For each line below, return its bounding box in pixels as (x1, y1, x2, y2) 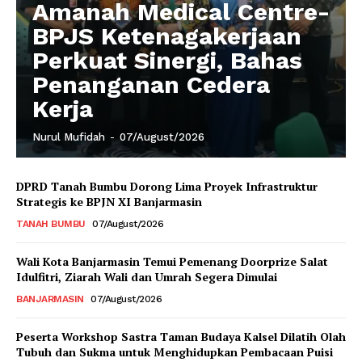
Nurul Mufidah (32, 130, 105, 143)
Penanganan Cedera (32, 69, 270, 99)
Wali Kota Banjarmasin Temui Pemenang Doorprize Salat (16, 253, 328, 269)
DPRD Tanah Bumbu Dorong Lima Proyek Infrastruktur (16, 178, 318, 194)
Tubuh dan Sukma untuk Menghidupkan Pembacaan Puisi (16, 343, 333, 360)
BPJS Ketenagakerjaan (32, 21, 301, 50)
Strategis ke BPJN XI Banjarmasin (16, 193, 202, 209)
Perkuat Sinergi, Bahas (32, 45, 302, 74)
